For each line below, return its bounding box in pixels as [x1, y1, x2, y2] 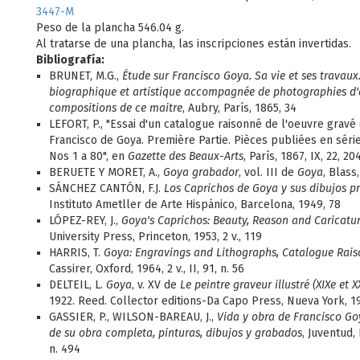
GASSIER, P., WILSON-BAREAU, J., [49, 310, 217, 324]
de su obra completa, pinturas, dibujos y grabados [49, 326, 302, 340]
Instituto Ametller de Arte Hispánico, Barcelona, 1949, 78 [49, 198, 341, 211]
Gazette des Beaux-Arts [128, 149, 243, 163]
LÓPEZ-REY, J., [49, 214, 121, 227]
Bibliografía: [36, 53, 104, 67]
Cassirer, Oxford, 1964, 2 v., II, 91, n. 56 [49, 262, 244, 276]
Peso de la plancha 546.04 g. [36, 21, 184, 35]
